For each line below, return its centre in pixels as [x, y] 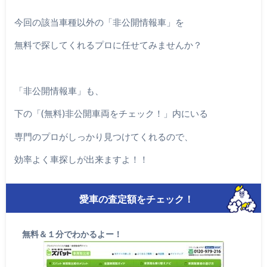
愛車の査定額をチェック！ [136, 200]
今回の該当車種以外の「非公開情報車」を [99, 22]
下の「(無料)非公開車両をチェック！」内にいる [111, 114]
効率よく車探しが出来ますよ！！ [81, 159]
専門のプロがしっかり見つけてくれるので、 [103, 136]
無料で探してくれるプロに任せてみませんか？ [108, 45]
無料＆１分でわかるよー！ [72, 234]
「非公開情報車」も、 [59, 90]
